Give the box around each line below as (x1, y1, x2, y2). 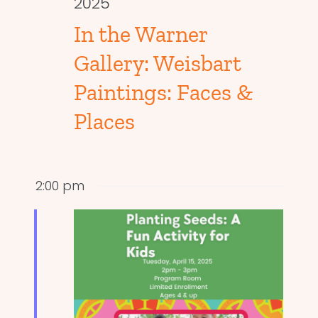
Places (73, 108, 135, 136)
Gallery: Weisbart (73, 50, 241, 77)
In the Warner (73, 21, 207, 48)
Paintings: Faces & (73, 79, 253, 106)
